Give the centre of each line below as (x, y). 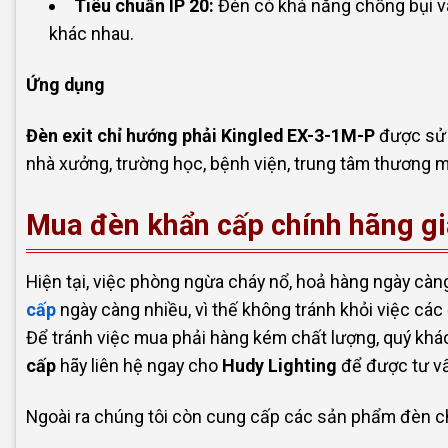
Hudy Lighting (279, 365)
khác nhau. (92, 33)
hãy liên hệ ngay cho (139, 365)
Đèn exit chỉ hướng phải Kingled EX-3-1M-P (200, 136)
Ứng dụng (65, 84)
